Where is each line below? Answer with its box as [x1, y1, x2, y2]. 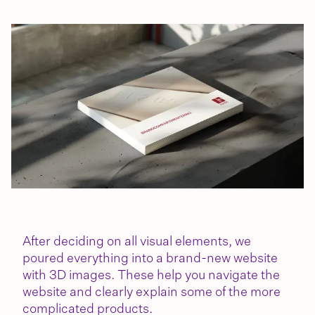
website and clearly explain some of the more [22, 286, 281, 300]
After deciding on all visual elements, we [22, 236, 251, 249]
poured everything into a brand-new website [22, 252, 278, 266]
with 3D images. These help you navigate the [22, 269, 280, 283]
